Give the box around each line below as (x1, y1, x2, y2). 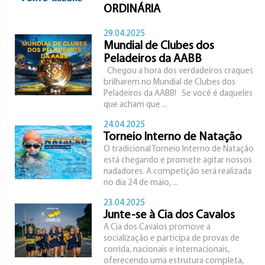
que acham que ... (104, 101, 167, 109)
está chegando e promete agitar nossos (104, 156, 252, 165)
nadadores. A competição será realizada (104, 167, 251, 176)
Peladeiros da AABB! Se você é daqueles (104, 89, 253, 98)
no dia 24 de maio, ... (104, 179, 178, 188)
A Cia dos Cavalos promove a (104, 223, 211, 232)
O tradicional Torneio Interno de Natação (104, 145, 254, 154)
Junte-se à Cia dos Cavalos (104, 209, 235, 221)
